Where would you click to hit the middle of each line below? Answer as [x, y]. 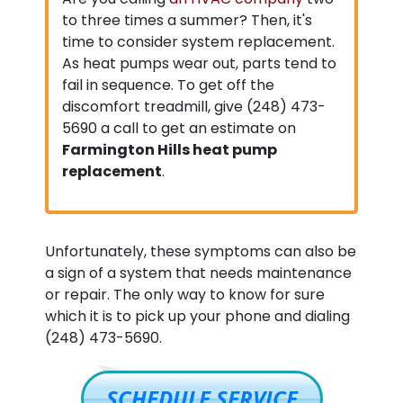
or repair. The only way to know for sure [185, 295]
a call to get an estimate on [197, 128]
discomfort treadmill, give [154, 107]
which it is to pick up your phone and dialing [197, 316]
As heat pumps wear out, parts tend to [199, 63]
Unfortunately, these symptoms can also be [201, 251]
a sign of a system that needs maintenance [198, 273]
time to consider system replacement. [198, 42]
